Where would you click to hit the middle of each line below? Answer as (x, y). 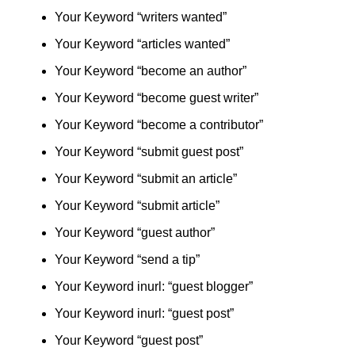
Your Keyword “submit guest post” (149, 152)
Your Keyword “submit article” (137, 206)
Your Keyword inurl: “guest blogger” (153, 286)
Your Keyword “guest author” (134, 233)
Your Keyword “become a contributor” (158, 125)
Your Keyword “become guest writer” (156, 98)
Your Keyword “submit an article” (145, 179)
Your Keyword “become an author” (150, 71)
